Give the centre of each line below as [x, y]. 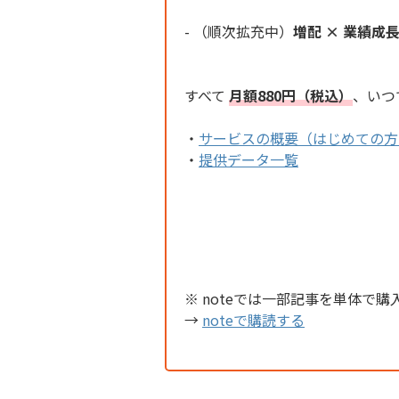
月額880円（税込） [291, 96]
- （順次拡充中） [239, 32]
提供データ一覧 [248, 160]
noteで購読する [253, 320]
